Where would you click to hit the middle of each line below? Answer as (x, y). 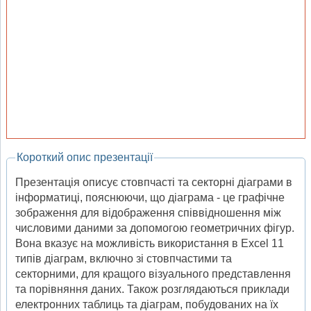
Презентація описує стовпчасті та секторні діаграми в (154, 182)
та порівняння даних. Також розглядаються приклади (152, 289)
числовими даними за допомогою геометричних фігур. (155, 228)
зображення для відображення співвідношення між (148, 212)
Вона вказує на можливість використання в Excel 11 (150, 243)
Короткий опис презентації (85, 158)
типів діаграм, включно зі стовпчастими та (124, 258)
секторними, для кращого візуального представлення (153, 274)
